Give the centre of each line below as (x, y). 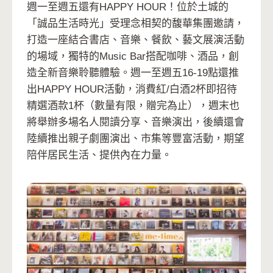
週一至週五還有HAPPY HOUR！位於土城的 (128, 7)
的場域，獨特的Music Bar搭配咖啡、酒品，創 (133, 57)
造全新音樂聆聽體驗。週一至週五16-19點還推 (133, 73)
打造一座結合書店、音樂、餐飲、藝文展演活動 (136, 40)
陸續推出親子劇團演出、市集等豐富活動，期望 (136, 139)
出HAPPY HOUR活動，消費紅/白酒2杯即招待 (132, 90)
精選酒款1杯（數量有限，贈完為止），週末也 (133, 106)
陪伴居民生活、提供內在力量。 (99, 155)
